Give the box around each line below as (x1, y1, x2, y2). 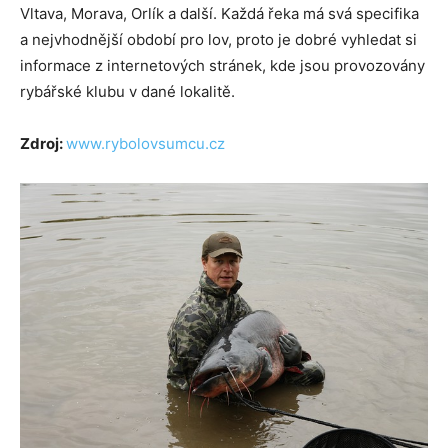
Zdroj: (20, 134, 66, 154)
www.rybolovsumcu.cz (66, 134, 225, 154)
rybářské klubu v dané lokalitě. (20, 82, 235, 102)
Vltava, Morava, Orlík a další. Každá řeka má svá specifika (20, 4, 419, 24)
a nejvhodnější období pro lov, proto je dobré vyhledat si (20, 30, 417, 50)
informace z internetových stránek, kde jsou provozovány (20, 56, 425, 76)
